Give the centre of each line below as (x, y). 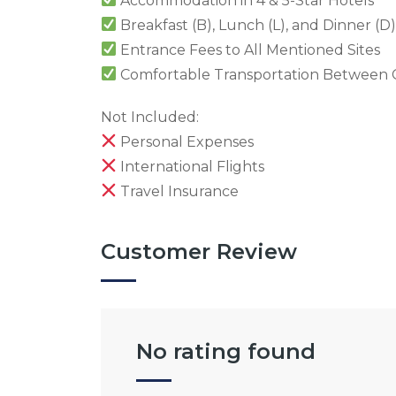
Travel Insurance (178, 191)
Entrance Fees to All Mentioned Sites (249, 49)
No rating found (226, 351)
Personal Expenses (186, 141)
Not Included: (150, 117)
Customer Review (199, 251)
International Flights (191, 166)
